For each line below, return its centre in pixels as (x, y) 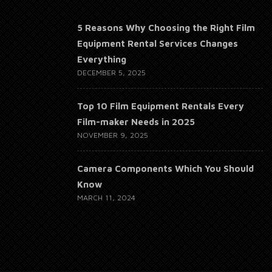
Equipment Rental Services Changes (158, 43)
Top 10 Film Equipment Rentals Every (161, 106)
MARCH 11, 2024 (106, 197)
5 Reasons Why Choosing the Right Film (166, 27)
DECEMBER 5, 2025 (111, 72)
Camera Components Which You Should (165, 168)
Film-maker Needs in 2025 (136, 121)
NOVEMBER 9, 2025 (113, 135)
